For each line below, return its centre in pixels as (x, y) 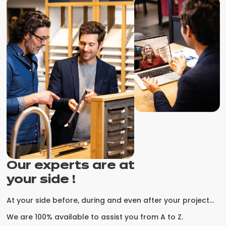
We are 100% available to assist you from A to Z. (95, 217)
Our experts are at (70, 166)
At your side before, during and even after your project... (110, 200)
